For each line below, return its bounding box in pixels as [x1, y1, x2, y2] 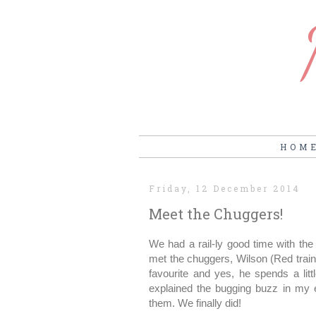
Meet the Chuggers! [149, 205, 283, 224]
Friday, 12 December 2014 [149, 183, 300, 195]
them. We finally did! [149, 297, 241, 310]
